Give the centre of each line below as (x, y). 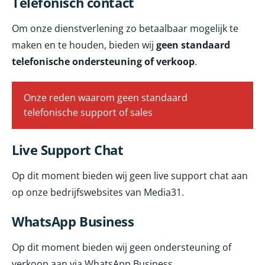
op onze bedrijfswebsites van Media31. (98, 193)
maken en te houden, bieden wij (83, 45)
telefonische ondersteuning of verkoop (103, 62)
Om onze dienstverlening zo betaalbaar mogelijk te (125, 29)
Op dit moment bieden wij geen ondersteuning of (122, 248)
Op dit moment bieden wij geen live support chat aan (130, 176)
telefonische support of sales (88, 113)
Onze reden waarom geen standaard (106, 98)
